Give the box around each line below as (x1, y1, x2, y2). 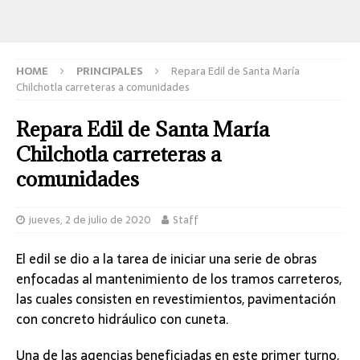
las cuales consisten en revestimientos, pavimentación (16, 288, 336, 309)
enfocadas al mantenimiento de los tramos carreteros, (16, 268, 342, 289)
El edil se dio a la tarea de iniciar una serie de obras (16, 247, 317, 269)
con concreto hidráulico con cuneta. (16, 308, 229, 329)
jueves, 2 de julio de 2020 (29, 211, 151, 228)
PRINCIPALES (76, 62, 143, 80)
